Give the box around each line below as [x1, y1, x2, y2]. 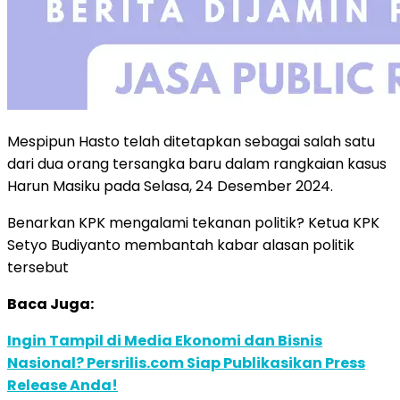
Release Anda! [7, 374, 118, 396]
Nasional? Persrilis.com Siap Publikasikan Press [7, 352, 365, 373]
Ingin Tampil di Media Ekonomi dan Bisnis [7, 329, 322, 351]
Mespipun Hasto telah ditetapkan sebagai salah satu [7, 130, 375, 152]
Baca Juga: [7, 293, 94, 314]
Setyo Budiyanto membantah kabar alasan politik [7, 234, 354, 255]
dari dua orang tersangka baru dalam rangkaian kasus [7, 153, 387, 174]
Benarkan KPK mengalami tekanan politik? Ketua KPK [7, 212, 379, 233]
